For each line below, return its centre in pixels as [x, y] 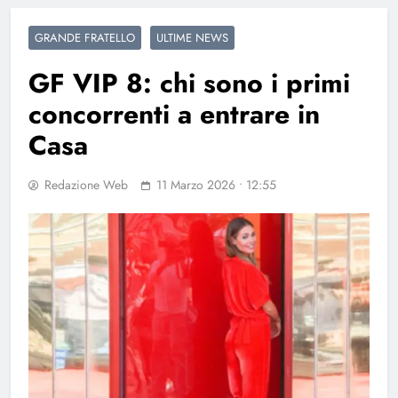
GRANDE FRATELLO [85, 37]
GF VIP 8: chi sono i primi [189, 83]
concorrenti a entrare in [174, 114]
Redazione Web [86, 184]
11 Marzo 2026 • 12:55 [216, 184]
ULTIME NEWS [192, 37]
